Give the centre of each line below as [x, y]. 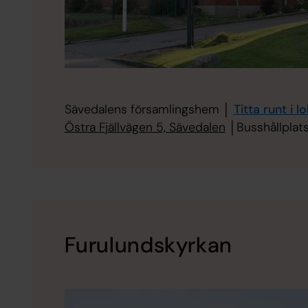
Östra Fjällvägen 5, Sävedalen [145, 128]
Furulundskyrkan [148, 245]
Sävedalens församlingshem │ [149, 110]
